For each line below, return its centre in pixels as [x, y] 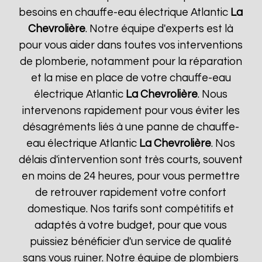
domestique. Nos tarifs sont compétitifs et [131, 209]
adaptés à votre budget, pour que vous [131, 225]
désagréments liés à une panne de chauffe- [131, 127]
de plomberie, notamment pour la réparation [131, 62]
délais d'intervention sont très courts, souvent [131, 160]
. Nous [213, 94]
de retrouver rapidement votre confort [131, 193]
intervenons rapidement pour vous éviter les [131, 111]
